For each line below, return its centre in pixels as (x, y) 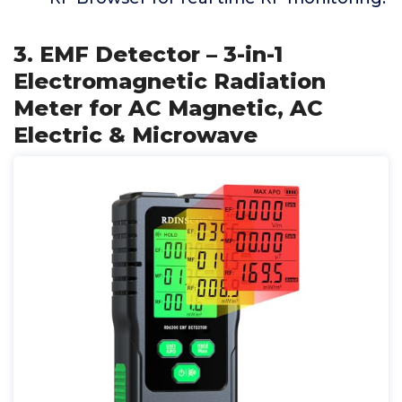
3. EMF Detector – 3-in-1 (148, 54)
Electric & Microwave (135, 135)
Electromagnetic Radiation (170, 81)
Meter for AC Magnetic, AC (168, 108)
